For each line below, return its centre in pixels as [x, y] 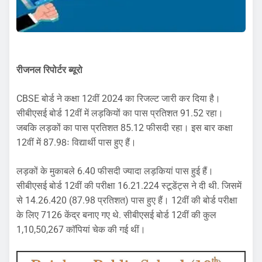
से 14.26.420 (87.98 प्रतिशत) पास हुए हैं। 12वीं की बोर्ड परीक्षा [127, 201]
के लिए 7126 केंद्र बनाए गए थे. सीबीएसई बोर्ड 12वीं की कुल [116, 215]
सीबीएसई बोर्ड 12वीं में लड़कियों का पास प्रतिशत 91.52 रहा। [120, 113]
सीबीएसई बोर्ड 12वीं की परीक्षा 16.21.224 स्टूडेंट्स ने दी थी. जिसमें [129, 186]
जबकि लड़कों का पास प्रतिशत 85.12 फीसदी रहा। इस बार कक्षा [125, 128]
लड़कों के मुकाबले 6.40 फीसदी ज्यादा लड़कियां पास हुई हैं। [115, 171]
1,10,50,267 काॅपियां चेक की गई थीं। [81, 230]
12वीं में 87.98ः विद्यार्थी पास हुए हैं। [76, 143]
